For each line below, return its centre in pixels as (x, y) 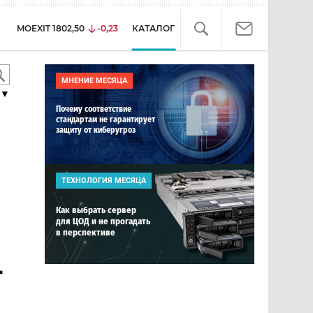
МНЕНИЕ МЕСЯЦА (94, 81)
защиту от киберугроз (96, 130)
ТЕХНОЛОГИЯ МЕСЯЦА (104, 181)
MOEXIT (34, 28)
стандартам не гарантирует (105, 119)
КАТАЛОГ (153, 28)
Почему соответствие (94, 109)
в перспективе (86, 232)
